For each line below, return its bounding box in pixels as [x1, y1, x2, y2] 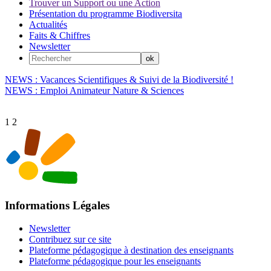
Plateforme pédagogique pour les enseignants [29, 256, 201, 267]
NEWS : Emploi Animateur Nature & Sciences [5, 85, 184, 96]
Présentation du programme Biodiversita [29, 8, 182, 19]
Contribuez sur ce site [29, 234, 111, 245]
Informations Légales [5, 198, 109, 212]
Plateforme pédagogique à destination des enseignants [29, 245, 233, 256]
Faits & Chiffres [29, 30, 90, 41]
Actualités [29, 19, 67, 30]
